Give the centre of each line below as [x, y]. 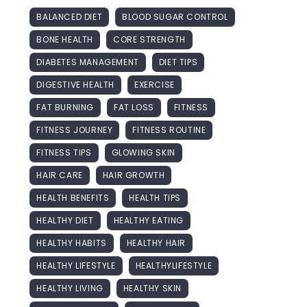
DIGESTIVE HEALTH [76, 84]
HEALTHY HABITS [72, 243]
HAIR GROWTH [134, 175]
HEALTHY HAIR [156, 243]
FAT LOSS [134, 107]
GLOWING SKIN [143, 152]
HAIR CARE [60, 175]
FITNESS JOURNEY [75, 130]
